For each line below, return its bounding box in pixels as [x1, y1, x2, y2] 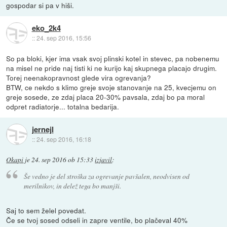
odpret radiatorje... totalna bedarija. [6, 101, 120, 111]
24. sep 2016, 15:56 [36, 33, 91, 42]
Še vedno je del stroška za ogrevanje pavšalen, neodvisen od [23, 171, 190, 181]
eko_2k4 [31, 22, 61, 33]
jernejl [31, 124, 54, 135]
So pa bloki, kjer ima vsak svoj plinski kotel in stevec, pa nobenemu [6, 53, 220, 63]
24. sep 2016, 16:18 [36, 135, 91, 143]
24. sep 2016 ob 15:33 [31, 155, 94, 164]
